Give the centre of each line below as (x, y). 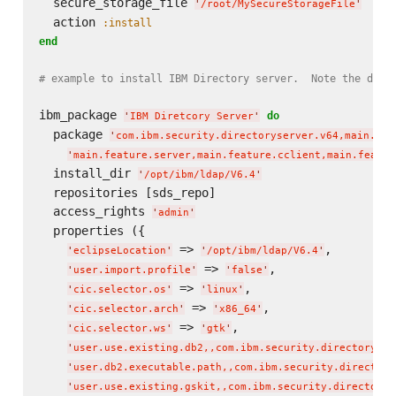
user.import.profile (132, 270)
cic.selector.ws (119, 328)
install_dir (88, 173)
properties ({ (91, 230)
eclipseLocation (119, 250)
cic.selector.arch (126, 308)
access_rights (95, 211)
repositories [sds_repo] (127, 192)
